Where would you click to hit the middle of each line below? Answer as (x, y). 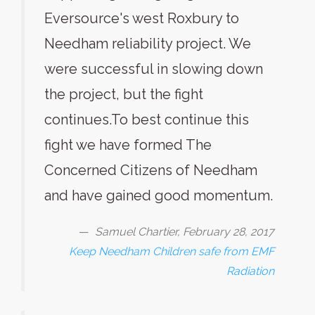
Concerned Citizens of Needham (151, 170)
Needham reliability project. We (148, 44)
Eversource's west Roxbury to (142, 18)
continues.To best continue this (147, 120)
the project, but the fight (124, 94)
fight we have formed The (128, 145)
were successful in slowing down (154, 69)
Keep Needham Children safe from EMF (172, 251)
